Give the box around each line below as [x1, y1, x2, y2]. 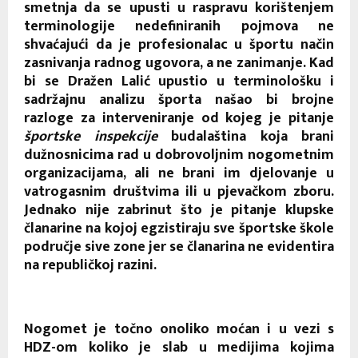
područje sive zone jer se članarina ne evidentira [24, 234, 334, 259]
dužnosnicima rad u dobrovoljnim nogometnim [24, 142, 334, 167]
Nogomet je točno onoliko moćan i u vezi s [24, 316, 334, 341]
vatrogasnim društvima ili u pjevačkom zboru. [24, 179, 334, 204]
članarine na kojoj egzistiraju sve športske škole [24, 216, 334, 241]
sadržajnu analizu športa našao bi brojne [24, 87, 334, 112]
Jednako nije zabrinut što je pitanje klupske [24, 197, 334, 222]
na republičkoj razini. [24, 253, 157, 277]
